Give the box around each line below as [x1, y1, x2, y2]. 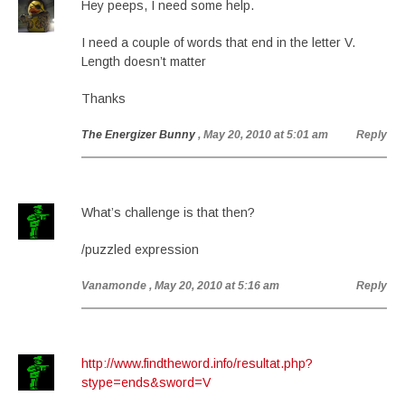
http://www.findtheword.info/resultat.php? [81, 356, 313, 371]
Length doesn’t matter [81, 54, 206, 69]
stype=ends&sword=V [81, 375, 211, 390]
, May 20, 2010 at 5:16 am [149, 279, 279, 292]
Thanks [81, 91, 126, 106]
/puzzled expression [81, 242, 199, 257]
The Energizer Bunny [81, 128, 195, 141]
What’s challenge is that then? [81, 205, 255, 220]
